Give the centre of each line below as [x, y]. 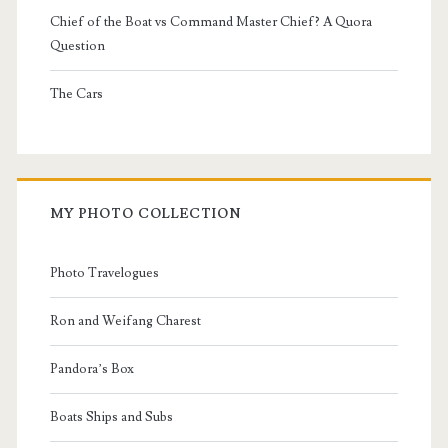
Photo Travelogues [104, 273]
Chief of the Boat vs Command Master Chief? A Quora [210, 22]
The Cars [76, 94]
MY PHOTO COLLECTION [145, 214]
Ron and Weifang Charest [125, 321]
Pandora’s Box [91, 369]
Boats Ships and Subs [111, 417]
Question [77, 46]
